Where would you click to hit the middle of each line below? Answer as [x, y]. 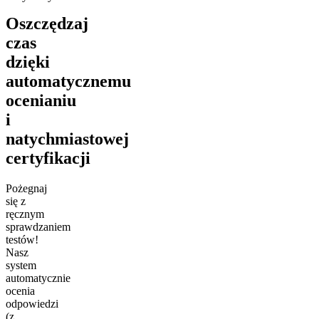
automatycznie [38, 278]
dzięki [28, 62]
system [21, 265]
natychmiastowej [67, 138]
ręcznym [25, 214]
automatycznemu [68, 81]
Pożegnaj [26, 188]
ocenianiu [41, 100]
